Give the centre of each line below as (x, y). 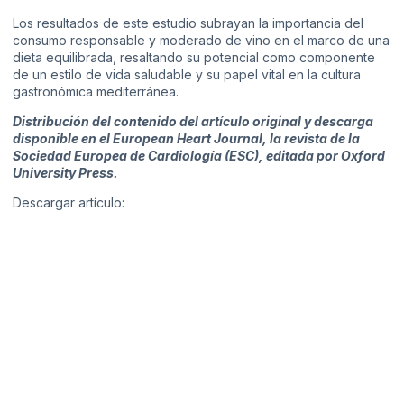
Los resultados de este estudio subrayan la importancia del (188, 23)
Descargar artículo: (69, 203)
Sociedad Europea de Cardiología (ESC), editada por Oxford (199, 156)
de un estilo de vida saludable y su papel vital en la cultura (187, 74)
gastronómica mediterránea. (96, 91)
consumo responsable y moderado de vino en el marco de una (201, 40)
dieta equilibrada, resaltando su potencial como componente (194, 57)
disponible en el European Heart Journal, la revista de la (186, 139)
